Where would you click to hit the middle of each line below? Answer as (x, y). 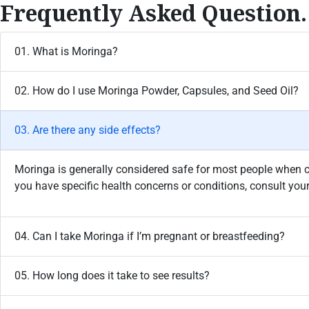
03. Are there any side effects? (88, 130)
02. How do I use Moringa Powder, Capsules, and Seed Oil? (157, 91)
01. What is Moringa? (66, 52)
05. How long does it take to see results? (112, 276)
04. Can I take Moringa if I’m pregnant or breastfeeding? (150, 237)
